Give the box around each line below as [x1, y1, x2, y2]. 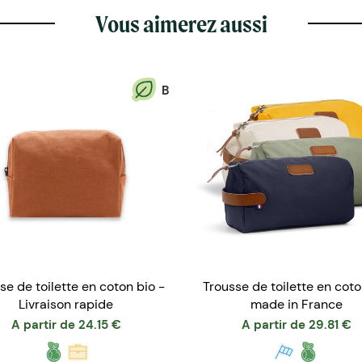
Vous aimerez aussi [95, 9, 267, 38]
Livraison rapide [19, 295, 113, 313]
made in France [250, 295, 343, 313]
